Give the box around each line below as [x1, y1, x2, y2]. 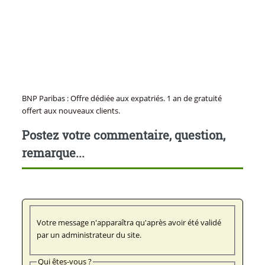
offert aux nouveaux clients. [21, 105, 120, 116]
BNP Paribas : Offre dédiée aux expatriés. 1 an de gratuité [21, 92, 222, 104]
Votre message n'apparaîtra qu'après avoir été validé [36, 217, 221, 228]
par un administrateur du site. [36, 230, 141, 241]
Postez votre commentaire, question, [21, 127, 225, 143]
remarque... [21, 144, 85, 160]
